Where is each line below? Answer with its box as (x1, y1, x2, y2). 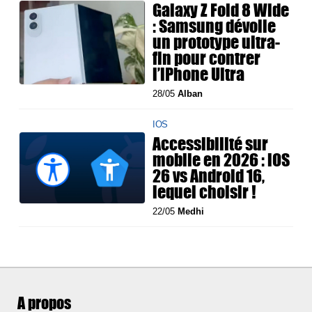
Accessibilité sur (153, 131, 269, 157)
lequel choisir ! (153, 179, 256, 205)
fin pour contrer (153, 45, 261, 71)
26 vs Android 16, (153, 163, 265, 189)
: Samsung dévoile (153, 13, 276, 39)
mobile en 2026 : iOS (153, 147, 290, 173)
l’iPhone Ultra (153, 61, 245, 87)
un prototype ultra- (153, 29, 281, 55)
